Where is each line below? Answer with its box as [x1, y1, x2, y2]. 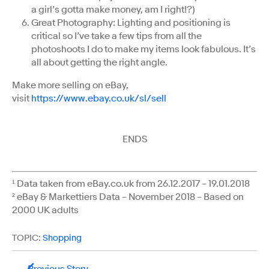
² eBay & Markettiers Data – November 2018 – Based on [12, 190, 244, 203]
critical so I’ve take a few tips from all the [31, 29, 202, 42]
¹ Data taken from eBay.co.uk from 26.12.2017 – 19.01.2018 [12, 177, 250, 190]
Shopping [43, 232, 82, 244]
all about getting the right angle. [31, 56, 168, 68]
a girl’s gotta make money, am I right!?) [31, 3, 195, 16]
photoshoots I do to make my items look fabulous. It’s [31, 43, 256, 55]
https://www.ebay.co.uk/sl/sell [31, 92, 166, 104]
